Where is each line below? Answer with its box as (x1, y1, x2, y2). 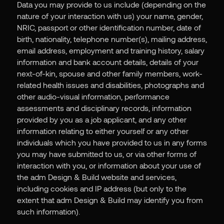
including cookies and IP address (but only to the (16, 183, 186, 193)
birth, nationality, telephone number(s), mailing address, (16, 34, 207, 44)
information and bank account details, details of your (16, 57, 198, 67)
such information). (16, 206, 80, 216)
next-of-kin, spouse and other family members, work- (16, 68, 202, 78)
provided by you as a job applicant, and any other (16, 114, 186, 124)
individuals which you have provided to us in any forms (16, 137, 207, 147)
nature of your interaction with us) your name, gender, (16, 11, 203, 21)
